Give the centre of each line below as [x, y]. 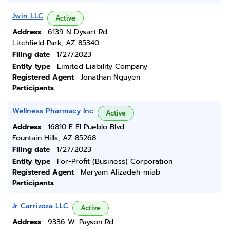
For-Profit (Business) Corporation [115, 161]
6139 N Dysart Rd [78, 32]
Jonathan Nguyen [110, 77]
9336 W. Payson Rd [81, 222]
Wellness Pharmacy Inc [53, 111]
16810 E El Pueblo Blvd [86, 127]
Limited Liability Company [102, 66]
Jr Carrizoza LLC [40, 206]
